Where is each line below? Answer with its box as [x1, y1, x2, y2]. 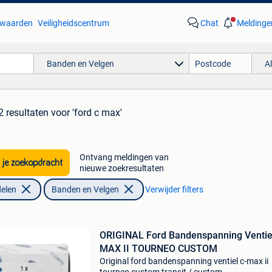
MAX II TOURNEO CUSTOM [99, 243, 217, 254]
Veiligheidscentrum [37, 18, 109, 28]
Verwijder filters [144, 185, 203, 194]
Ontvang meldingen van [79, 152, 169, 162]
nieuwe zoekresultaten [79, 163, 164, 173]
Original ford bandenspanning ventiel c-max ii [99, 256, 268, 266]
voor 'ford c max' [51, 107, 122, 118]
